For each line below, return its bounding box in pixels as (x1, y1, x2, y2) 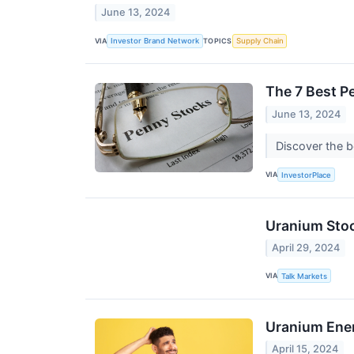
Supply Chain (235, 36, 284, 46)
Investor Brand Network (111, 36, 200, 46)
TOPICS (203, 36, 232, 45)
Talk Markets (281, 271, 328, 281)
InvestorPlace (281, 170, 332, 179)
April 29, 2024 (272, 241, 341, 254)
